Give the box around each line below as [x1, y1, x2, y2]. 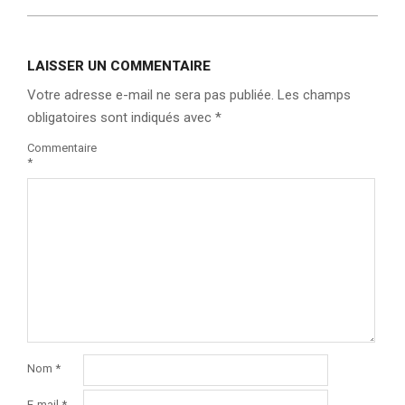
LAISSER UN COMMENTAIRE [27, 58, 211, 75]
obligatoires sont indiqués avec [27, 109, 215, 127]
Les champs [278, 87, 351, 104]
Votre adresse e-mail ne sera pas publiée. [27, 87, 274, 104]
